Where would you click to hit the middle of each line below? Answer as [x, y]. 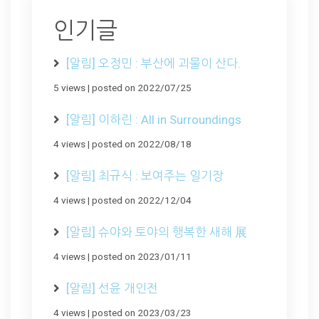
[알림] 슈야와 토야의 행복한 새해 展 [157, 232]
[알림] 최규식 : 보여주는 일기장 [145, 176]
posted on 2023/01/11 [142, 256]
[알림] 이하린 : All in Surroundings [154, 119]
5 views [69, 87]
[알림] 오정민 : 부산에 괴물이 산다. [153, 63]
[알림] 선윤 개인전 [112, 288]
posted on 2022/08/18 [142, 143]
